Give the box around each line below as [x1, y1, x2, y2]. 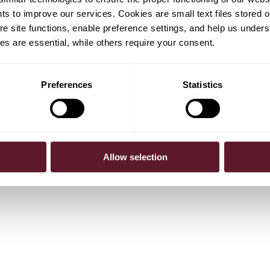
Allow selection [102, 151, 168, 162]
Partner [140, 99, 172, 110]
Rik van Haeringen [140, 85, 225, 95]
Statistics [183, 79, 222, 90]
